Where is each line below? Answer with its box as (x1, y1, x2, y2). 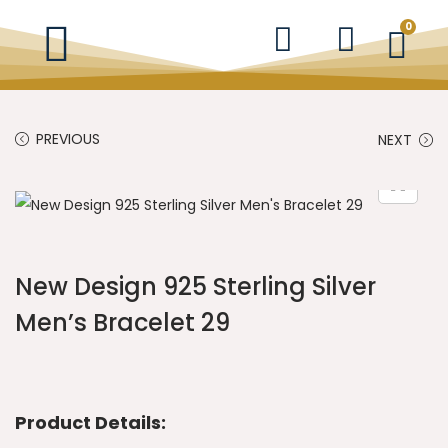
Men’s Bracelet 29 (15, 306, 230, 340)
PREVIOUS (36, 129, 100, 149)
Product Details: (15, 410, 166, 436)
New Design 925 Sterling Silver (15, 270, 376, 304)
